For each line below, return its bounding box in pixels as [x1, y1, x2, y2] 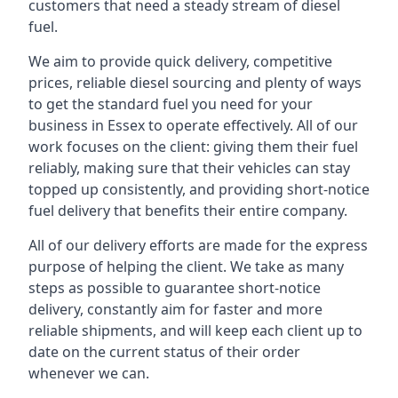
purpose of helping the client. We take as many [28, 257, 344, 276]
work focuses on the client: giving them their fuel [28, 137, 358, 156]
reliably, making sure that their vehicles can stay [28, 158, 350, 178]
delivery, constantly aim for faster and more [28, 299, 322, 319]
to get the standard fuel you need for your [28, 94, 313, 114]
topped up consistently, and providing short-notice [28, 179, 370, 199]
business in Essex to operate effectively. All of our [28, 115, 358, 135]
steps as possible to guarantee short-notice [28, 278, 321, 298]
